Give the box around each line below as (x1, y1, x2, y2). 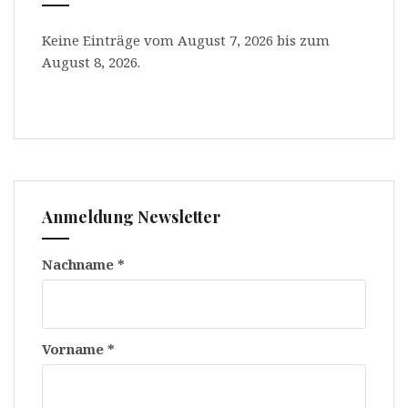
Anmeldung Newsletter (42, 206, 220, 229)
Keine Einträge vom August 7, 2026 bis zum (42, 31, 330, 50)
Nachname (42, 255, 117, 274)
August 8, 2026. (42, 53, 140, 72)
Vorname (42, 340, 107, 359)
